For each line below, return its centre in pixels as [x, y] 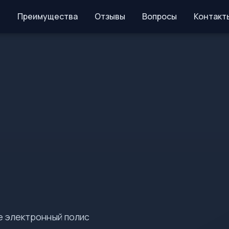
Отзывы [110, 16]
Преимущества [47, 16]
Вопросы [159, 16]
